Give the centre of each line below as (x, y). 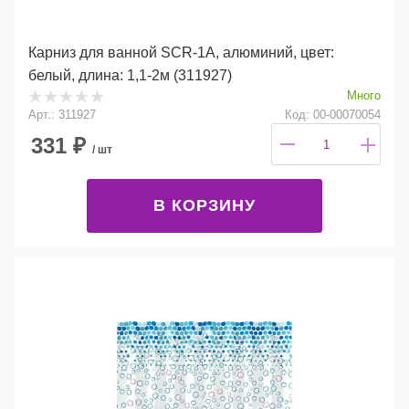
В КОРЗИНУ (204, 205)
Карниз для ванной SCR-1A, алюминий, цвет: (181, 52)
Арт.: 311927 (62, 114)
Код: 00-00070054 (333, 114)
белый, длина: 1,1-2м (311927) (130, 75)
